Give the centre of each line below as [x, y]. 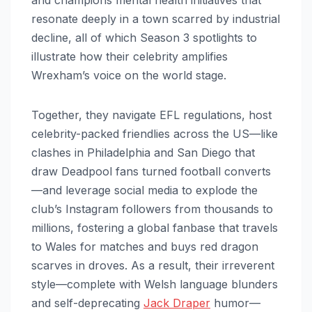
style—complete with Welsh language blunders [155, 284]
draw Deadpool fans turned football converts [151, 171]
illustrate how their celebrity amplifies [130, 56]
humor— [235, 303]
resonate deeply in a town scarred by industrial [156, 18]
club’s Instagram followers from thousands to [152, 209]
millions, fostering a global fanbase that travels [155, 227]
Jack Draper [177, 303]
